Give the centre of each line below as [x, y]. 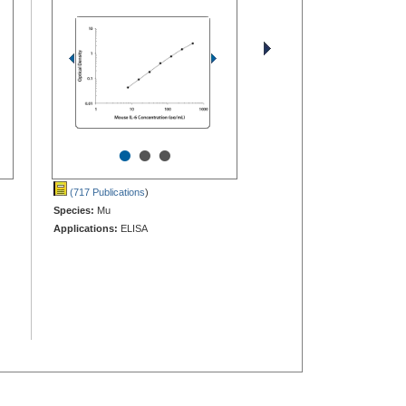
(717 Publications [106, 192]
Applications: [86, 228]
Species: [74, 210]
